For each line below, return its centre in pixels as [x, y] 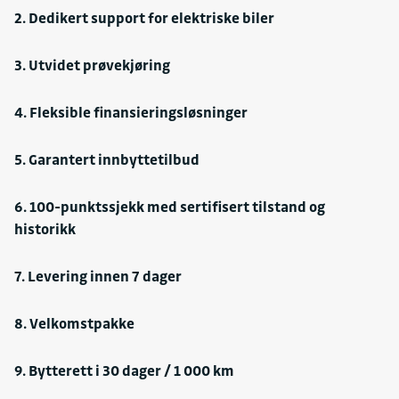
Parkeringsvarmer [105, 57]
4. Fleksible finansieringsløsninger [131, 113]
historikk [45, 229]
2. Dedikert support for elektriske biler [144, 18]
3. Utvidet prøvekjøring [92, 65]
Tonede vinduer [96, 82]
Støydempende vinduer [123, 32]
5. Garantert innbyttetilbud [107, 160]
